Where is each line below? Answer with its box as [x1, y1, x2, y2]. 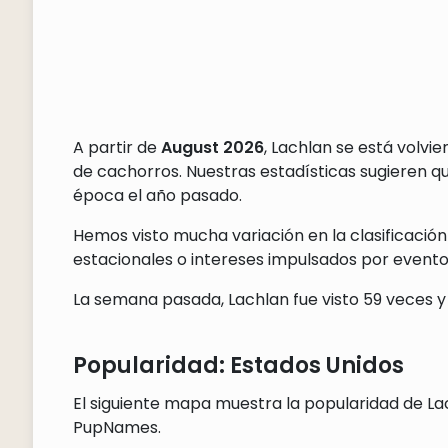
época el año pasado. [72, 184, 242, 208]
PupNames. [72, 416, 161, 440]
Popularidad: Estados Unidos [72, 350, 404, 382]
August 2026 [160, 136, 264, 160]
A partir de [72, 136, 161, 160]
